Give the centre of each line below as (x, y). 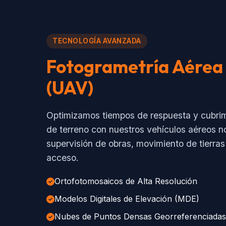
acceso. (63, 158)
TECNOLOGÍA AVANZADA (97, 41)
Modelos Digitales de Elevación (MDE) (127, 199)
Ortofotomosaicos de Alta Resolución (126, 181)
